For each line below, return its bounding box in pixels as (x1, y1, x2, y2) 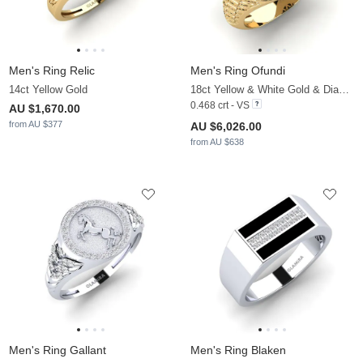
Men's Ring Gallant (9, 344, 106, 357)
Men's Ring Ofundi (190, 64, 285, 78)
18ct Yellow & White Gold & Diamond (339, 83, 349, 96)
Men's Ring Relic (9, 64, 95, 78)
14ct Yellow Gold (9, 83, 88, 96)
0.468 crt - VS (190, 100, 250, 112)
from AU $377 (9, 119, 62, 130)
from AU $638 (190, 137, 244, 147)
